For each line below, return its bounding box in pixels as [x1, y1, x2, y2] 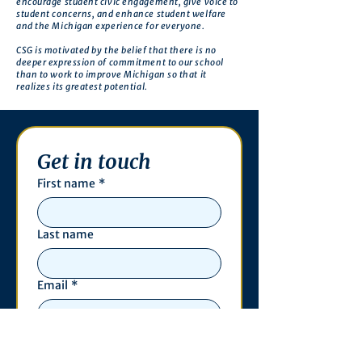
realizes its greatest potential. [16, 81, 148, 92]
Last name [37, 227, 94, 242]
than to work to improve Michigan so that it [16, 69, 207, 80]
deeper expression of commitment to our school [16, 57, 224, 68]
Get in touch [37, 149, 151, 175]
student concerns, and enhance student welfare [16, 8, 226, 19]
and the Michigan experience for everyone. [16, 20, 205, 32]
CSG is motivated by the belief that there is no [16, 44, 217, 56]
